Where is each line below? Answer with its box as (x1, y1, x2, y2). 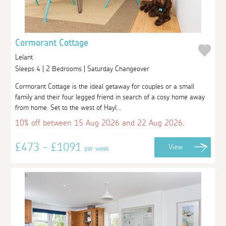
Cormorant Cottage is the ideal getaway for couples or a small (15, 83, 195, 90)
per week (84, 145, 109, 152)
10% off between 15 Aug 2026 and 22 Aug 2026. (15, 119, 185, 127)
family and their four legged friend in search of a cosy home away (15, 93, 205, 101)
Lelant (15, 53, 33, 61)
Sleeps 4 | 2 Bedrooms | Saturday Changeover (15, 65, 152, 73)
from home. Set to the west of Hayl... (15, 104, 122, 111)
